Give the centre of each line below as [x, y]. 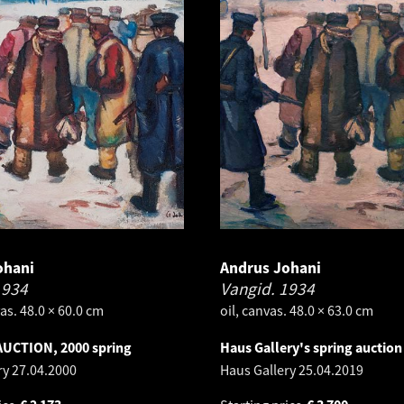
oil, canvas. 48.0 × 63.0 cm [297, 310]
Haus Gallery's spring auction [311, 347]
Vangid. [249, 288]
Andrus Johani [271, 267]
